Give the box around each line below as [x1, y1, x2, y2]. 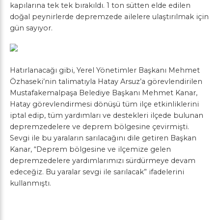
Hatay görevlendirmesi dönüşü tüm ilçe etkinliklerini [10, 99, 199, 109]
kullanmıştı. [10, 178, 51, 188]
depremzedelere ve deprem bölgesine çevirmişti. [10, 122, 189, 131]
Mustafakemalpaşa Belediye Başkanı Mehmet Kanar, [10, 88, 197, 97]
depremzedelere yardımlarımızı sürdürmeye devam [10, 156, 195, 165]
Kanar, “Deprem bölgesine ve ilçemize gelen [10, 144, 171, 154]
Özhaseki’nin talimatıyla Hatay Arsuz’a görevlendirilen [10, 77, 202, 86]
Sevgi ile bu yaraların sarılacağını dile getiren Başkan [10, 133, 196, 142]
